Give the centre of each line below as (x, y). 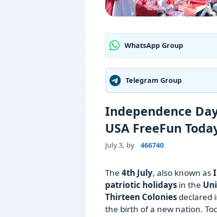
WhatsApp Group (154, 46)
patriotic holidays (141, 185)
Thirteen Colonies (141, 197)
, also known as (183, 173)
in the (190, 185)
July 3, (115, 145)
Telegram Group (154, 80)
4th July (137, 173)
